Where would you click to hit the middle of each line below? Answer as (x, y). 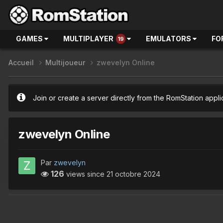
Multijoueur (66, 63)
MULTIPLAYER (88, 39)
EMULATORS (169, 39)
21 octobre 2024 (133, 174)
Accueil (22, 63)
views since (85, 174)
